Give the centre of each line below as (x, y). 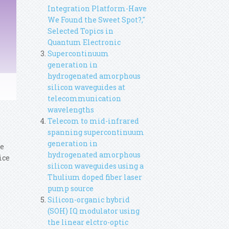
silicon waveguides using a (95, 166)
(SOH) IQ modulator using (93, 211)
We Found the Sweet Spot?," (96, 20)
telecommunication (84, 98)
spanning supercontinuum (96, 132)
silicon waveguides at (86, 87)
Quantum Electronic (84, 42)
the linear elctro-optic (88, 222)
